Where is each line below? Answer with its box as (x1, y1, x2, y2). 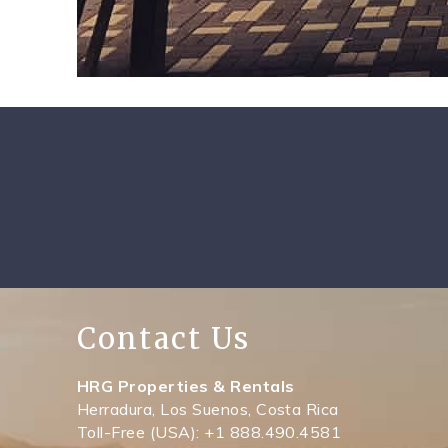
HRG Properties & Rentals (77, 376, 295, 397)
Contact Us (77, 321, 251, 358)
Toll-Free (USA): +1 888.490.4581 (77, 422, 342, 443)
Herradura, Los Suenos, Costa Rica (77, 399, 344, 420)
